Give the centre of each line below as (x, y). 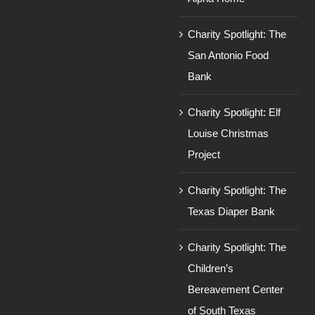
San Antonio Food (229, 56)
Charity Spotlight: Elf (234, 112)
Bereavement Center (236, 290)
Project (204, 155)
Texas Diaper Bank (232, 212)
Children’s (211, 269)
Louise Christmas (229, 134)
